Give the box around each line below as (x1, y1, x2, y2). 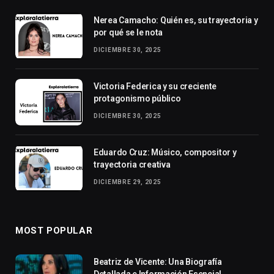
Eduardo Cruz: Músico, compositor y (94, 147, 237, 157)
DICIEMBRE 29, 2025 (94, 179, 161, 185)
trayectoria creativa (94, 160, 171, 169)
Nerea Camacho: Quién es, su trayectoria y (94, 15, 258, 25)
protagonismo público (94, 94, 181, 103)
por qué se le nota (94, 28, 163, 37)
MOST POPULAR (15, 225, 93, 236)
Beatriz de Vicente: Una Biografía (94, 257, 222, 267)
